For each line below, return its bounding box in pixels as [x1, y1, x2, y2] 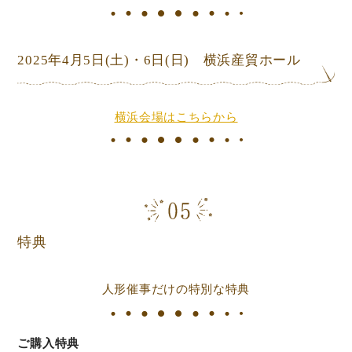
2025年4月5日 [17, 53, 105, 68]
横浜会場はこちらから [114, 109, 238, 123]
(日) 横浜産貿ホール [164, 53, 301, 68]
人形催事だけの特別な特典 [101, 282, 251, 296]
